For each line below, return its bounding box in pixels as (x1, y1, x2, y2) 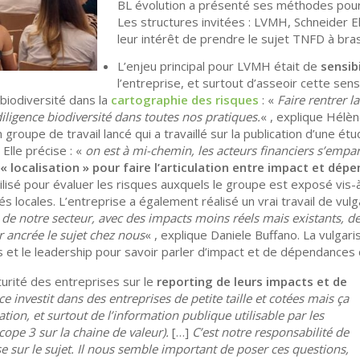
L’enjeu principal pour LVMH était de (117, 58, 321, 75)
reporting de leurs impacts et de (157, 273, 347, 290)
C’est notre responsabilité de (192, 324, 349, 341)
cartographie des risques (111, 92, 259, 108)
